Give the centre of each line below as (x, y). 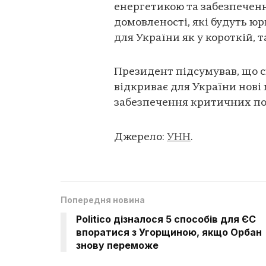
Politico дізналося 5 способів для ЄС (166, 219)
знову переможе (117, 246)
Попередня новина (103, 200)
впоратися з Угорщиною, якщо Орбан (169, 232)
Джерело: (140, 137)
